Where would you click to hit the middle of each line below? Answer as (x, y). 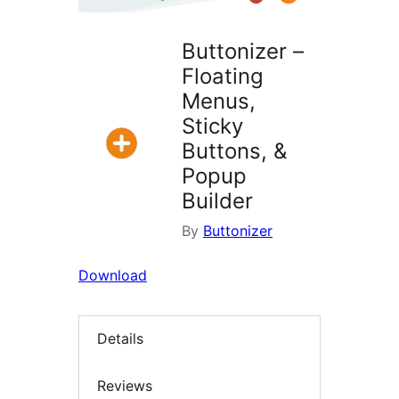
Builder (217, 201)
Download (113, 276)
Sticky (212, 126)
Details (120, 339)
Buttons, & (234, 151)
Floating (223, 77)
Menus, (219, 102)
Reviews (125, 385)
